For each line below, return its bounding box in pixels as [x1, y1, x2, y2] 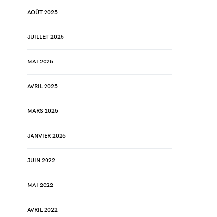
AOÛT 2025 [27, 9, 58, 16]
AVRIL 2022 [27, 206, 58, 214]
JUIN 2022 [27, 157, 55, 164]
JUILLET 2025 [27, 33, 64, 41]
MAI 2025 [27, 58, 53, 65]
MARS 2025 [27, 108, 58, 115]
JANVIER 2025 [27, 132, 66, 139]
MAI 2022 [27, 182, 53, 189]
